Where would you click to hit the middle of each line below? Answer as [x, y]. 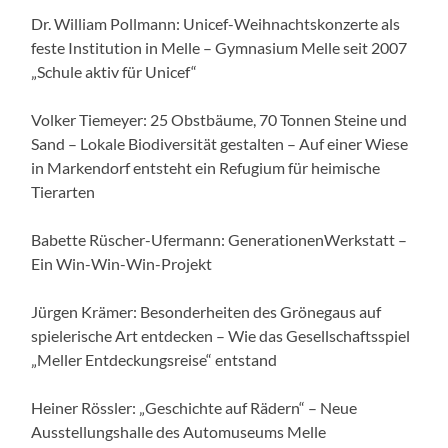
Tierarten [63, 192]
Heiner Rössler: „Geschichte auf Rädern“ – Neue [194, 408]
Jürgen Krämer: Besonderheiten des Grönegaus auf [206, 312]
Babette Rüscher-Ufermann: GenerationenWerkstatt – [219, 240]
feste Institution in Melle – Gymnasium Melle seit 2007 [219, 48]
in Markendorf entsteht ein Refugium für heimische [206, 168]
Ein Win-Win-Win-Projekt [122, 264]
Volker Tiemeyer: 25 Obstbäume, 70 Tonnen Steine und [219, 120]
